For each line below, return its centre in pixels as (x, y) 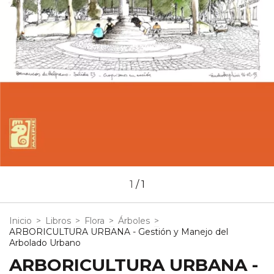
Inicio (20, 220)
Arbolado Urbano (45, 243)
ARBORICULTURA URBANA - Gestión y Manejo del (119, 231)
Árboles (134, 220)
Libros (58, 220)
